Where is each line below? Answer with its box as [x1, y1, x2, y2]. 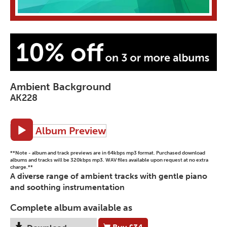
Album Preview [33, 125, 106, 137]
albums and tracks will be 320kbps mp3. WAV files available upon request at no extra [10, 157, 208, 164]
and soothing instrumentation [10, 182, 125, 193]
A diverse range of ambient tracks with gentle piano [10, 171, 207, 181]
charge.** [10, 164, 33, 171]
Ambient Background [10, 81, 111, 93]
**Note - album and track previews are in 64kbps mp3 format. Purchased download [10, 150, 205, 157]
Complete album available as [10, 202, 132, 214]
